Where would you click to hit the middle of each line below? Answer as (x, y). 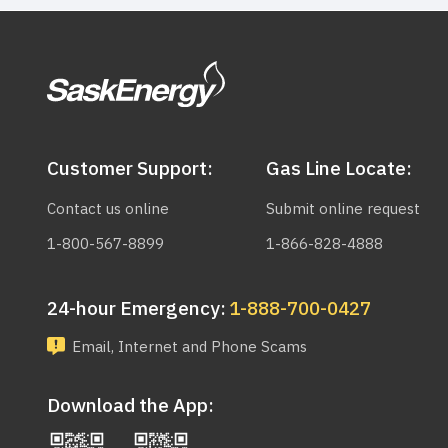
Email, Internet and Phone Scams (189, 346)
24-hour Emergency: (136, 308)
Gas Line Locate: (339, 168)
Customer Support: (130, 168)
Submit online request (343, 208)
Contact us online (108, 208)
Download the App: (130, 405)
